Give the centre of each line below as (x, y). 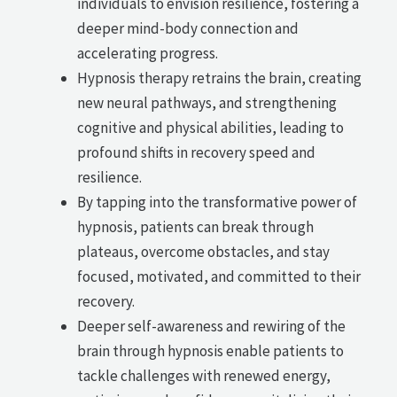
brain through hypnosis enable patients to (211, 350)
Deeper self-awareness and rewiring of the (212, 326)
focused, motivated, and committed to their (219, 276)
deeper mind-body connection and (188, 28)
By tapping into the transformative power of (218, 202)
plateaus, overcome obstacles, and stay (204, 251)
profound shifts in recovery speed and (197, 152)
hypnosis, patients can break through (196, 226)
